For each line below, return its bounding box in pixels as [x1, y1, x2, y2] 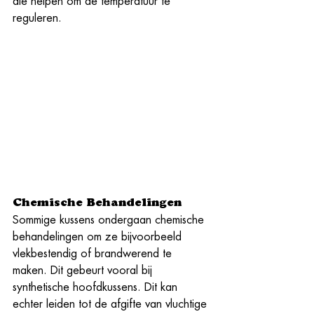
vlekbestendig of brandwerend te [13, 247, 175, 259]
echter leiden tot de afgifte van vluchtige [13, 298, 210, 310]
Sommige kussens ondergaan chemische [13, 214, 207, 226]
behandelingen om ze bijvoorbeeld [13, 231, 185, 243]
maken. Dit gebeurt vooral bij [13, 264, 156, 276]
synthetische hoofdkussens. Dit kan [13, 281, 181, 293]
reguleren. [13, 12, 62, 24]
